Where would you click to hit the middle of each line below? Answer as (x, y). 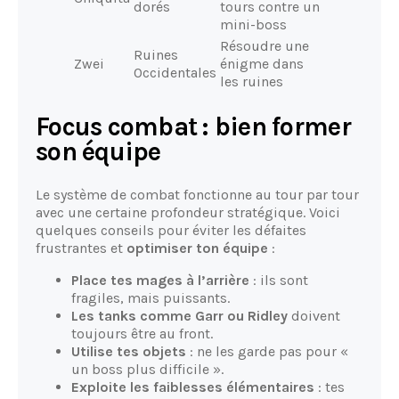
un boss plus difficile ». (147, 369)
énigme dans (262, 63)
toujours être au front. (142, 333)
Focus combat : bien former (193, 126)
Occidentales (175, 72)
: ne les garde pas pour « (267, 351)
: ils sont (279, 280)
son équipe (98, 151)
